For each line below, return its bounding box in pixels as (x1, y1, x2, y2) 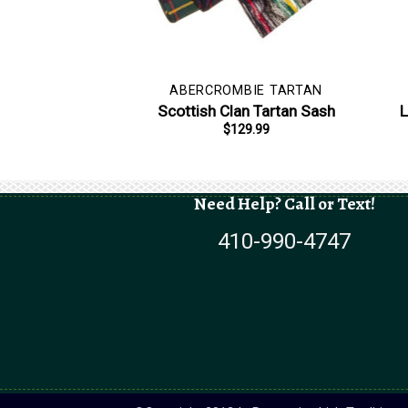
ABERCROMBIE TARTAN (169, 82, 323, 98)
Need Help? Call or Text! (193, 190, 375, 216)
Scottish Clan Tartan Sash (157, 101, 335, 120)
